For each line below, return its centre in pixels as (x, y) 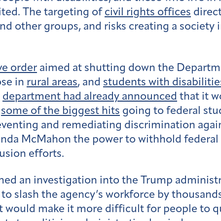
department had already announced (90, 97)
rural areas (52, 82)
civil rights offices (148, 13)
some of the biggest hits (60, 111)
